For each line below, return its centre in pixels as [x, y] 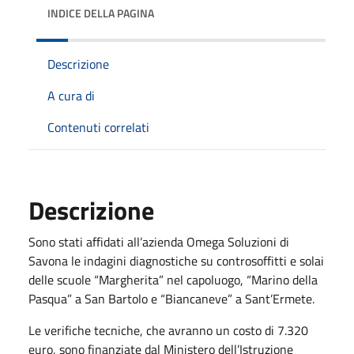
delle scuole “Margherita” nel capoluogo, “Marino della [173, 279]
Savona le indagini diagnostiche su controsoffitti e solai [176, 260]
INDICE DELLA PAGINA [101, 13]
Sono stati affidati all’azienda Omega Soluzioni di [159, 241]
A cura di [71, 95]
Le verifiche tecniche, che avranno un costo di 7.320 [168, 330]
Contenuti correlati [98, 127]
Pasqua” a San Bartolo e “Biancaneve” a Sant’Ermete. [171, 298]
